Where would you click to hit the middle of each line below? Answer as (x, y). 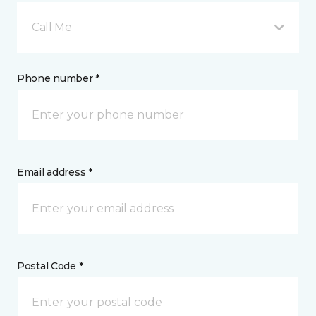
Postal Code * (50, 266)
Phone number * (59, 78)
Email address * (55, 172)
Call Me (52, 27)
